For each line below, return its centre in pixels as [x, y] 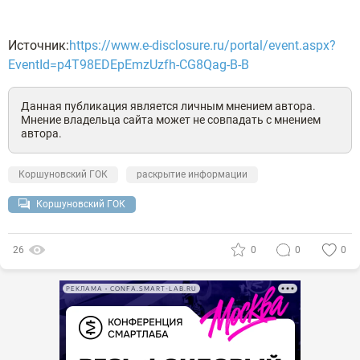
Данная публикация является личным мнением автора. [168, 106]
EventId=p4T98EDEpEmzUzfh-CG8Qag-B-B [129, 65]
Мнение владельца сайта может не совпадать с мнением [171, 120]
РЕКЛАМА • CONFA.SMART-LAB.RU [131, 288]
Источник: [39, 45]
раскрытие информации [192, 174]
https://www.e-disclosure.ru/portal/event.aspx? [202, 45]
